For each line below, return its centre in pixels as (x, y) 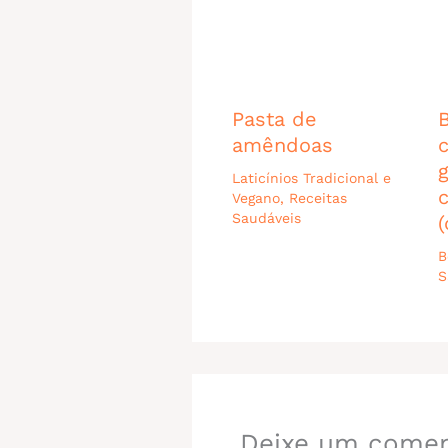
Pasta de (274, 118)
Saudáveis (266, 217)
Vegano (256, 197)
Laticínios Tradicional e (311, 177)
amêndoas (282, 144)
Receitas (318, 197)
